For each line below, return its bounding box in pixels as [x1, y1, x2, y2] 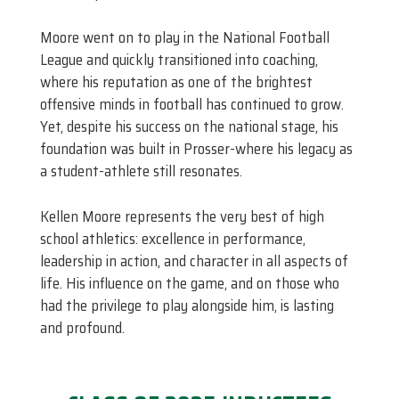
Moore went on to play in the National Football [40, 26, 330, 50]
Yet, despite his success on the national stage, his [40, 115, 338, 139]
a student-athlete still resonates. [40, 159, 242, 183]
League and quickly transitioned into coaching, [40, 48, 318, 72]
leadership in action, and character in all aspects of [40, 248, 348, 273]
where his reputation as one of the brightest [40, 70, 313, 94]
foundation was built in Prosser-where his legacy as [40, 137, 353, 161]
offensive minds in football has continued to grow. [40, 93, 344, 117]
